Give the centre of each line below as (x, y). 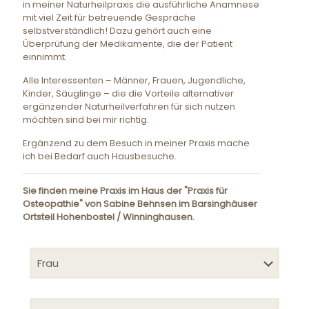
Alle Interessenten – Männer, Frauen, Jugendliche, (134, 80)
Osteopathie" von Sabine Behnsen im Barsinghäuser (140, 204)
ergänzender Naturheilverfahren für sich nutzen (129, 107)
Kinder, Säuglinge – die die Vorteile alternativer (128, 93)
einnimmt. (45, 57)
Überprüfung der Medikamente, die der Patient (128, 44)
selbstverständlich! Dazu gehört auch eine (117, 31)
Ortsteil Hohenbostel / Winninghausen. (109, 217)
